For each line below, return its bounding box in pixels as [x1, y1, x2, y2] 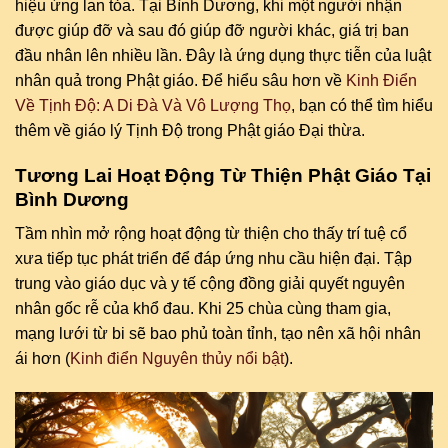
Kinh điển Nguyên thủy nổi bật [70, 350, 284, 368]
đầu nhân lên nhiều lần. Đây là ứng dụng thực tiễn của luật [15, 46, 431, 64]
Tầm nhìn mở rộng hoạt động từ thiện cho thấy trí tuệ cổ [15, 225, 407, 243]
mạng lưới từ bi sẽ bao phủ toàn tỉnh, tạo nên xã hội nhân [15, 325, 421, 343]
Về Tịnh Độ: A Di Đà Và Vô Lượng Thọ [15, 96, 291, 114]
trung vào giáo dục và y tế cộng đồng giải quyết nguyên [15, 275, 405, 293]
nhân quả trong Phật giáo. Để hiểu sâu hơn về [15, 71, 346, 89]
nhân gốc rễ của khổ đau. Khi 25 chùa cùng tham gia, [15, 300, 391, 318]
